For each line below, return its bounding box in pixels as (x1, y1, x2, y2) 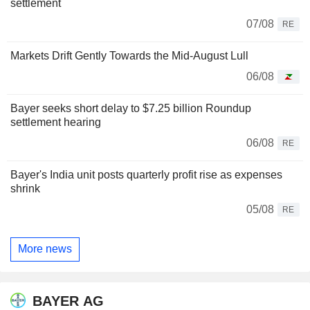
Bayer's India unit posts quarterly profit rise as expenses (10, 168, 282, 181)
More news (18, 243, 72, 255)
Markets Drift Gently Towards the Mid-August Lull (10, 49, 248, 62)
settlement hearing (10, 116, 101, 128)
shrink (10, 182, 40, 194)
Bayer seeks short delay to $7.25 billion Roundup (10, 102, 251, 114)
